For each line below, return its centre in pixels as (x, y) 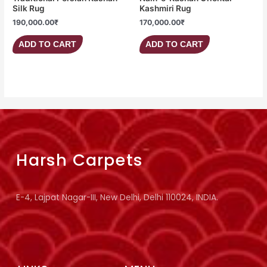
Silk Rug (29, 9)
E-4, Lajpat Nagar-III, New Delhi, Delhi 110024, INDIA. (117, 197)
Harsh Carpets (80, 160)
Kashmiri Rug (165, 9)
